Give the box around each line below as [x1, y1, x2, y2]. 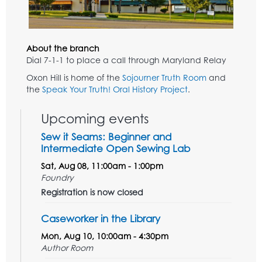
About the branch [26, 43, 99, 54]
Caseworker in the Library [41, 212, 160, 225]
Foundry [41, 173, 74, 183]
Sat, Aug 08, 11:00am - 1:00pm [41, 161, 163, 171]
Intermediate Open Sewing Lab [41, 142, 190, 155]
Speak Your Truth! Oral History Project [42, 84, 188, 95]
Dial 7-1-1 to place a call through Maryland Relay [26, 55, 226, 65]
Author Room [41, 243, 93, 253]
